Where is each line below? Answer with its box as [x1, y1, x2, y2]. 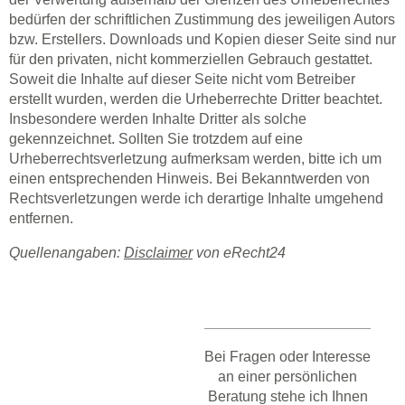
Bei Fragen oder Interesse [204, 349, 371, 364]
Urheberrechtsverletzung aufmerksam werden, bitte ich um [9, 151, 381, 166]
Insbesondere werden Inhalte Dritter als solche [9, 111, 306, 127]
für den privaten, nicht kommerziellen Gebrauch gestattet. [9, 52, 372, 67]
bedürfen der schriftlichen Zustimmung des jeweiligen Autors [9, 12, 395, 27]
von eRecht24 [193, 245, 286, 260]
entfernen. [9, 211, 73, 226]
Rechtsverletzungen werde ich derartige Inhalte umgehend [9, 191, 383, 206]
